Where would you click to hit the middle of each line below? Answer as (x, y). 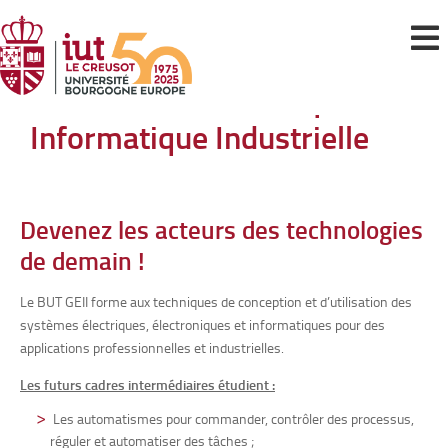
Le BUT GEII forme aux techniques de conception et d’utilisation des (216, 301)
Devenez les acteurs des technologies (221, 229)
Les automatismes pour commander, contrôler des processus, (233, 418)
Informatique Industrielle (199, 136)
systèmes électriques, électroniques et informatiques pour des (202, 324)
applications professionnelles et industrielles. (152, 347)
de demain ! (82, 260)
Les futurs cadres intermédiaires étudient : (147, 384)
